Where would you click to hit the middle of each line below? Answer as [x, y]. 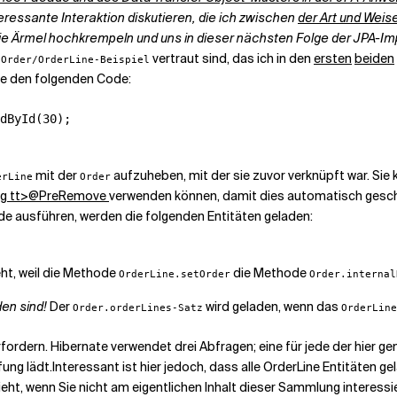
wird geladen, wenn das [272, 307]
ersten [333, 58]
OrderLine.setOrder [175, 274]
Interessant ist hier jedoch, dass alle [158, 367]
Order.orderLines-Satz [138, 307]
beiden [374, 58]
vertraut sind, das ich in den [232, 58]
